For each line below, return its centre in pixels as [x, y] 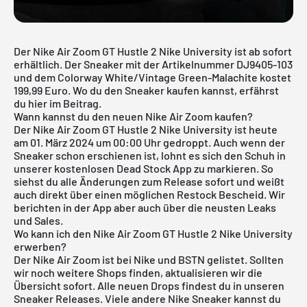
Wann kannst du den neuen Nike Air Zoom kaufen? [133, 116]
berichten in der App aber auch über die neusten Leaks [145, 207]
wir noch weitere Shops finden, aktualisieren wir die [138, 272]
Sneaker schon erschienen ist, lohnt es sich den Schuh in [150, 155]
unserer [34, 168]
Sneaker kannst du [235, 298]
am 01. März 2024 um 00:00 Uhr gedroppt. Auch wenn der [149, 142]
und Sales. [38, 220]
